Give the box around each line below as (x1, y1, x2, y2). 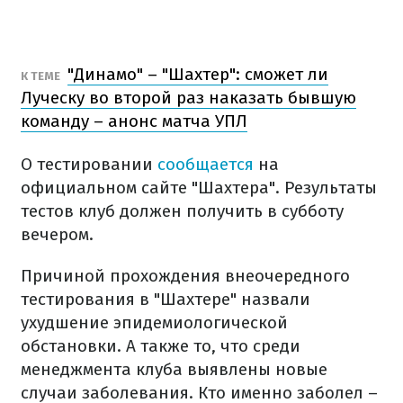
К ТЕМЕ (21, 69, 63, 83)
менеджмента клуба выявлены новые (21, 359, 327, 380)
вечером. (21, 224, 94, 245)
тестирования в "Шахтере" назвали (21, 289, 310, 309)
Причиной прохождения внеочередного (21, 265, 350, 286)
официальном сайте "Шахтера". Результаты (21, 177, 377, 198)
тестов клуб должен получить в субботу (21, 201, 344, 221)
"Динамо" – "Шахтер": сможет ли (67, 64, 328, 85)
